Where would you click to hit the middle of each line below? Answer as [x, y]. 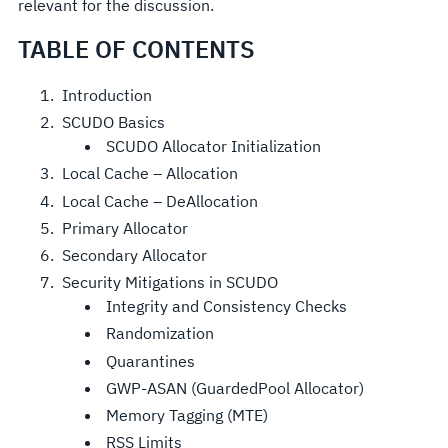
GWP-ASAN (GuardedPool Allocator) [234, 387]
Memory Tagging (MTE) [186, 414]
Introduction [106, 95]
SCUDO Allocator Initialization [213, 146]
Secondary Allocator [134, 254]
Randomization [159, 333]
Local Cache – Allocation [149, 173]
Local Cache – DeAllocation [159, 200]
